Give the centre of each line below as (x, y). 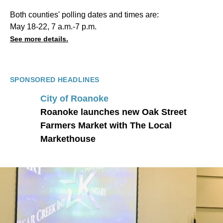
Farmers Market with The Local (106, 125)
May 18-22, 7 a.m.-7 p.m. (53, 27)
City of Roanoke (74, 98)
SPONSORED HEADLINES (55, 80)
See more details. (39, 39)
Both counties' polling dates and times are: (84, 15)
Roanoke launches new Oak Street (113, 112)
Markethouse (68, 139)
